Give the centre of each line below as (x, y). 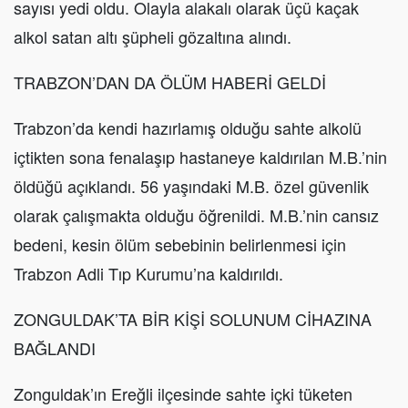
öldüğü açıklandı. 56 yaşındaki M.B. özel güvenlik (191, 186)
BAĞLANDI (55, 348)
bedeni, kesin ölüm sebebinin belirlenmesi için (180, 245)
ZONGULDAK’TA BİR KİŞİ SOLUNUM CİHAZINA (193, 319)
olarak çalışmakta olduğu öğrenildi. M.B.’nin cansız (196, 215)
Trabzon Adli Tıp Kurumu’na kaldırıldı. (148, 274)
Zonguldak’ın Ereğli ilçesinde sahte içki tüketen (183, 394)
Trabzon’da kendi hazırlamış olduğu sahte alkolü (188, 128)
